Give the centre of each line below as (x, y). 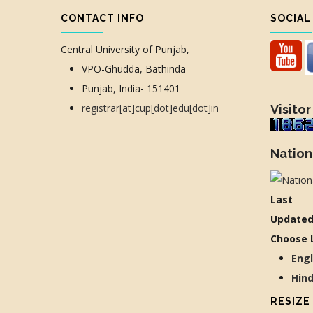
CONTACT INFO (102, 18)
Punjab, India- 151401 (131, 88)
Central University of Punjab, (125, 49)
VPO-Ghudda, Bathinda (134, 68)
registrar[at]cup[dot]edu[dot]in (150, 108)
